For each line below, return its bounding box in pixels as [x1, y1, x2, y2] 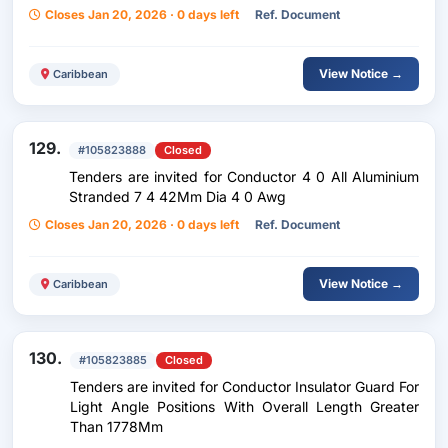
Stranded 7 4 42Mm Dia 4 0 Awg [69, 188, 286, 205]
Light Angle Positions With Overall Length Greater [70, 398, 419, 415]
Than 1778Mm [70, 418, 163, 435]
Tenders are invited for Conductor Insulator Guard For [70, 378, 419, 395]
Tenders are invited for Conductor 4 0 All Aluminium [69, 168, 419, 185]
